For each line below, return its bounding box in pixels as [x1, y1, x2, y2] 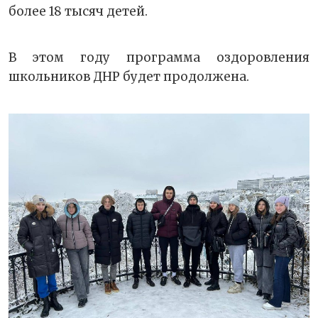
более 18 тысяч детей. [9, 4, 148, 20]
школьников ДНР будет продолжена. [9, 69, 249, 85]
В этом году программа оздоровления [9, 50, 309, 66]
